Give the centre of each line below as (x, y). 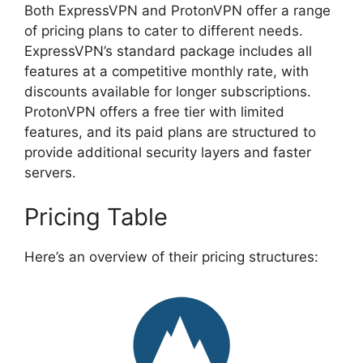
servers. (50, 172)
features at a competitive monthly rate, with (167, 71)
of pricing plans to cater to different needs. (164, 30)
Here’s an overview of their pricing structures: (171, 257)
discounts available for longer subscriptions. (168, 91)
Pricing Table (96, 217)
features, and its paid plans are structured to (170, 132)
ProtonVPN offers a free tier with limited (154, 111)
